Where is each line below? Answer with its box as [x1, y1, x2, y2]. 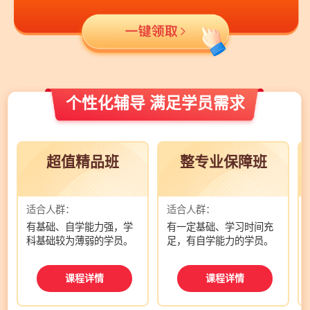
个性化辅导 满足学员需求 [65, 94, 245, 112]
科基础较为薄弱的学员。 [26, 235, 134, 246]
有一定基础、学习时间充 [167, 221, 274, 232]
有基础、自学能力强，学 [26, 221, 134, 232]
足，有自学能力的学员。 [167, 235, 274, 246]
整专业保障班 [179, 153, 267, 170]
